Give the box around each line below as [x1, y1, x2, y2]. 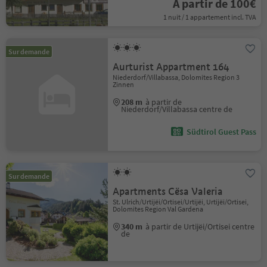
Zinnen [113, 80, 135, 89]
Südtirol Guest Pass [186, 126, 256, 137]
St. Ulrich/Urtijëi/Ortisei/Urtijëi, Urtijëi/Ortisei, [113, 197, 249, 206]
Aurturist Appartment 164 [113, 61, 229, 73]
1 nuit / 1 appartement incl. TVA [163, 13, 256, 21]
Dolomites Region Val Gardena [113, 204, 204, 213]
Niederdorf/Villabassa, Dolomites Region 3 [113, 73, 240, 82]
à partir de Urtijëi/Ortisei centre [145, 221, 255, 232]
